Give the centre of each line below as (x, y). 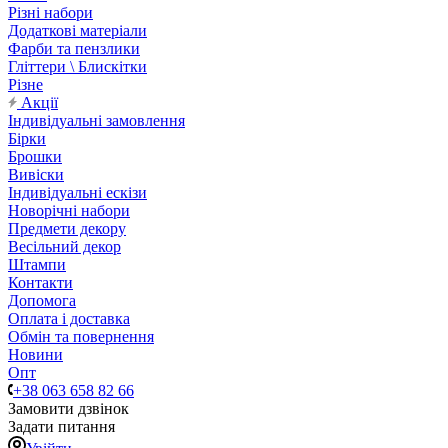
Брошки (35, 157)
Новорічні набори (69, 211)
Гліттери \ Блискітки (77, 67)
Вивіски (36, 175)
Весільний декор (64, 247)
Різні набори (50, 13)
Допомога (42, 301)
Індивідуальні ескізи (77, 193)
